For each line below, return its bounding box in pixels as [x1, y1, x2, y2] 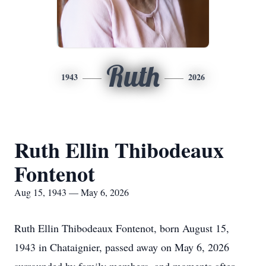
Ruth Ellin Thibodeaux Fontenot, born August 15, [14, 221, 229, 235]
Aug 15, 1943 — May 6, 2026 [14, 186, 129, 198]
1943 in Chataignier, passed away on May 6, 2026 [14, 240, 229, 254]
